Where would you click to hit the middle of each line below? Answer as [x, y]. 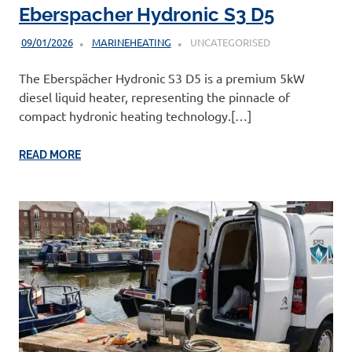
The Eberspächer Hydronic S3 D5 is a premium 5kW [162, 77]
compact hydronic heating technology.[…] [135, 115]
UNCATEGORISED [229, 42]
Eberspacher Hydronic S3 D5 [147, 15]
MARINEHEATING [131, 42]
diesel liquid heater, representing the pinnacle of [154, 96]
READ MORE [50, 154]
